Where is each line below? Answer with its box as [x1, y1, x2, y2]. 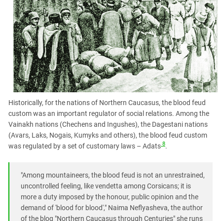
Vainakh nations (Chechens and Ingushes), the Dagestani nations [8, 120, 208, 128]
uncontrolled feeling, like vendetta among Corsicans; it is [21, 182, 191, 190]
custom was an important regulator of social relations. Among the [8, 109, 209, 117]
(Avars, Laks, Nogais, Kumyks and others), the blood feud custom [8, 131, 207, 139]
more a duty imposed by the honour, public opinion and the [21, 192, 198, 201]
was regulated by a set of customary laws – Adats [8, 142, 161, 150]
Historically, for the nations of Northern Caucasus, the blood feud [8, 98, 206, 107]
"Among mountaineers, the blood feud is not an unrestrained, [21, 171, 205, 179]
